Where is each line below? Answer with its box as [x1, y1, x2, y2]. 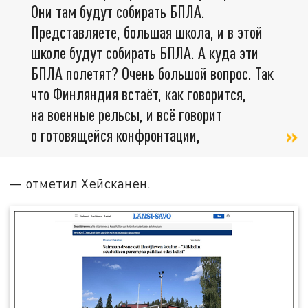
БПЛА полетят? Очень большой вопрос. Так [31, 63, 274, 83]
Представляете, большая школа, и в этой [31, 21, 263, 42]
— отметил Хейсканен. [10, 175, 151, 192]
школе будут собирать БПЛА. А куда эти [31, 42, 258, 63]
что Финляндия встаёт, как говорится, [31, 83, 246, 104]
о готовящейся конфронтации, [31, 124, 203, 145]
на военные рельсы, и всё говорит [31, 104, 222, 124]
